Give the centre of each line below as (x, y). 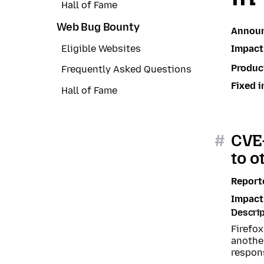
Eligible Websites (101, 49)
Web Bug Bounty (98, 27)
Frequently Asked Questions (126, 70)
